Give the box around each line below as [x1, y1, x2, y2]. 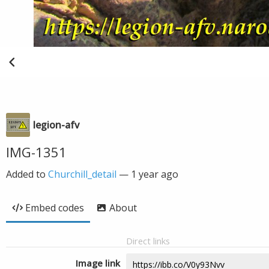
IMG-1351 [6, 143, 67, 161]
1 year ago [131, 168, 178, 181]
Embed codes [25, 201, 84, 214]
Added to [6, 168, 48, 181]
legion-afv [33, 118, 79, 131]
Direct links [126, 235, 170, 247]
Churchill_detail [48, 168, 116, 181]
